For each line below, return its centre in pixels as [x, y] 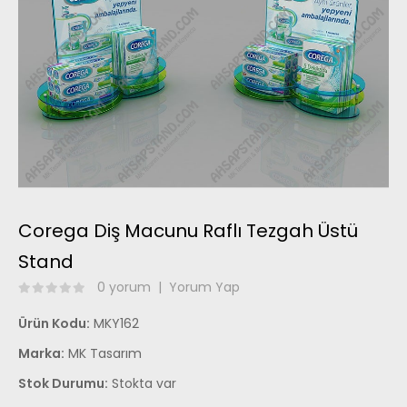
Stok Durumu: [63, 383]
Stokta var [142, 383]
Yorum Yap [204, 287]
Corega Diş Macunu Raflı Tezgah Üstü [188, 230]
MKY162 [114, 323]
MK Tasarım [105, 353]
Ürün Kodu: [54, 323]
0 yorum [124, 287]
